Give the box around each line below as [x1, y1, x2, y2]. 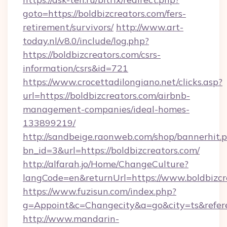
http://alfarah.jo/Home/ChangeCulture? [23, 158, 188, 170]
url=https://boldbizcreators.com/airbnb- [23, 90, 190, 101]
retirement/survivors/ [23, 21, 113, 33]
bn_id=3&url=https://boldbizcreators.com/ [23, 144, 200, 156]
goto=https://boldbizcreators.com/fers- [23, 8, 186, 19]
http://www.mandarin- [23, 213, 119, 224]
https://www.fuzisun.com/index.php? [23, 185, 176, 197]
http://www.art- [116, 21, 183, 33]
